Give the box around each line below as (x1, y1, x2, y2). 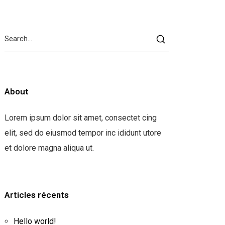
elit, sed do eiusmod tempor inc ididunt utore (4, 128, 161, 138)
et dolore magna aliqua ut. (4, 143, 94, 153)
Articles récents (4, 189, 69, 200)
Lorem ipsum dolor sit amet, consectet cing (4, 113, 157, 123)
